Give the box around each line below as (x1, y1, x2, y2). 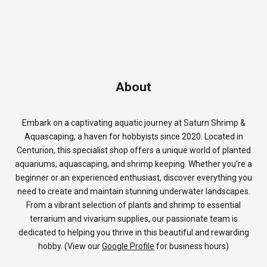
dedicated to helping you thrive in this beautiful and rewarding (18, 228, 249, 238)
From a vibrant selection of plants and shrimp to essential (26, 200, 241, 210)
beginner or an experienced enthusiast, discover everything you (15, 173, 252, 183)
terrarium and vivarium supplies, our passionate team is (29, 214, 238, 224)
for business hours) (154, 241, 229, 252)
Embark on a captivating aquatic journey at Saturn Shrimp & (21, 118, 246, 128)
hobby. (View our (38, 241, 102, 252)
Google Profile (102, 241, 154, 252)
